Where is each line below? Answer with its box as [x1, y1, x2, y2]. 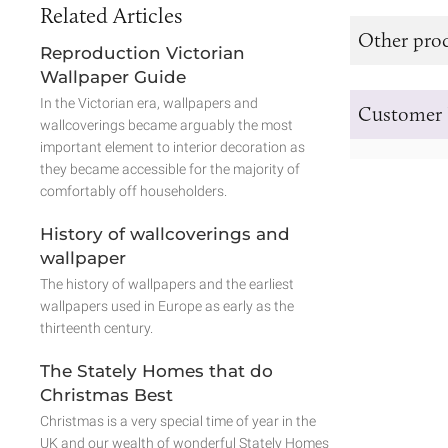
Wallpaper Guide [40, 67, 186, 87]
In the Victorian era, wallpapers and [40, 95, 258, 111]
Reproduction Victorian [40, 43, 245, 63]
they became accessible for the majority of [40, 161, 300, 177]
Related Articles [40, 2, 182, 29]
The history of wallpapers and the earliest [40, 276, 294, 292]
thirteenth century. [40, 320, 153, 336]
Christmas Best [40, 385, 173, 405]
